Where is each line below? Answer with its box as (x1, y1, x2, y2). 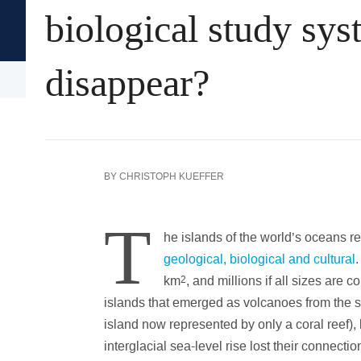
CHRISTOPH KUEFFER (119, 170, 224, 182)
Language (294, 74, 346, 87)
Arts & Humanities (43, 74, 134, 87)
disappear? (45, 61, 210, 106)
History (200, 74, 235, 87)
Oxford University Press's (207, 16, 335, 29)
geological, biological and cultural (164, 251, 355, 266)
